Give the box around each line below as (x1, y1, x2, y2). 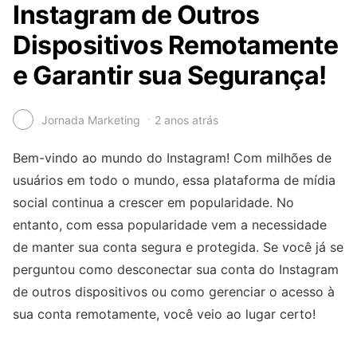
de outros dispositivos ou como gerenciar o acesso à (13, 284, 335, 300)
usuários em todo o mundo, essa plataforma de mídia (13, 172, 335, 188)
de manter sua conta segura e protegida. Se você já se (13, 239, 343, 255)
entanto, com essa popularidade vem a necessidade (13, 217, 327, 233)
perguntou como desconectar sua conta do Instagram (13, 261, 339, 277)
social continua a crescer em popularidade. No (13, 194, 294, 210)
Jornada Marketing (41, 112, 140, 127)
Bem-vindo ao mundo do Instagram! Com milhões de (13, 150, 331, 166)
